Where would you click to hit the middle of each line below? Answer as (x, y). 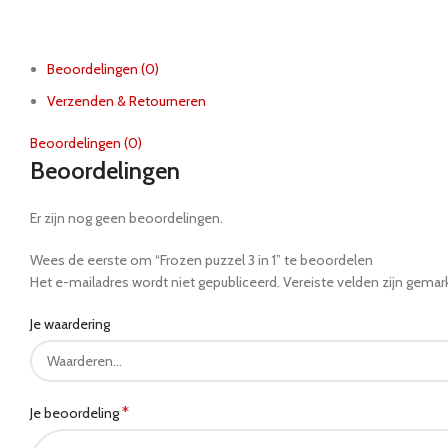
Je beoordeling (76, 412)
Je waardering (70, 323)
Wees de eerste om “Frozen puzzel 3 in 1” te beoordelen (201, 259)
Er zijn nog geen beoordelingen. (126, 217)
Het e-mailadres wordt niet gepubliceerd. (155, 281)
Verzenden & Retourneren (126, 100)
